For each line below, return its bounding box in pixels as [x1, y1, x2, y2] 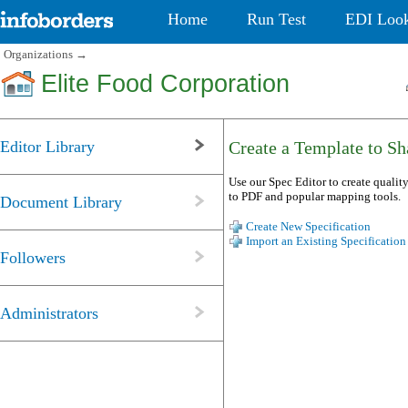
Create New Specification [246, 219, 371, 234]
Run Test [247, 10, 307, 28]
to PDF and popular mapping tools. [229, 189, 401, 203]
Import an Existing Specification [246, 234, 406, 249]
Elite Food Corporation [41, 70, 290, 98]
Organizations [4, 47, 73, 62]
